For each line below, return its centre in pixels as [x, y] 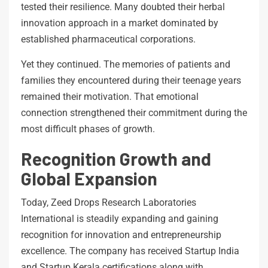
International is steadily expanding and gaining [120, 218]
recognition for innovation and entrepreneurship [121, 234]
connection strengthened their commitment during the [134, 112]
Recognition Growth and [116, 158]
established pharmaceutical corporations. [108, 39]
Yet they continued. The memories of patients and [126, 64]
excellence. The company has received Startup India [130, 251]
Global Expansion [89, 178]
